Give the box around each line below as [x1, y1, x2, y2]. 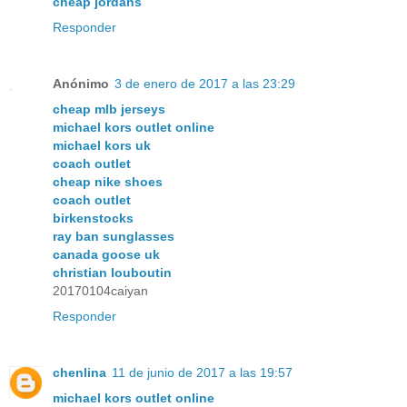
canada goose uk [53, 247, 160, 263]
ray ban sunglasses [53, 229, 174, 244]
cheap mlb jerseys [53, 102, 165, 117]
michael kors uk [53, 138, 151, 154]
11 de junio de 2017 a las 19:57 [112, 365, 293, 381]
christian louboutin [53, 265, 172, 281]
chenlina [53, 365, 106, 381]
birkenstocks [53, 211, 134, 226]
